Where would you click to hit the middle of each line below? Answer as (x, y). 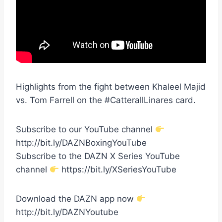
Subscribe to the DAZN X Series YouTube (98, 156)
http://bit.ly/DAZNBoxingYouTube (81, 143)
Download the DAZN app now (76, 199)
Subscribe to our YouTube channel (85, 130)
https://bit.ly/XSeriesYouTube (118, 170)
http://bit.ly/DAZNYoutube (67, 212)
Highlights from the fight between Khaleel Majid (111, 87)
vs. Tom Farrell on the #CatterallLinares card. (106, 100)
